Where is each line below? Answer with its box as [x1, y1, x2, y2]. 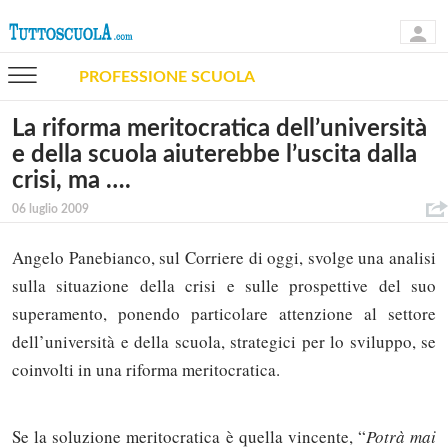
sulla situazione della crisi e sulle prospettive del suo [12, 274, 436, 298]
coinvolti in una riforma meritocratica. [12, 358, 280, 382]
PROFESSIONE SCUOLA [79, 68, 255, 85]
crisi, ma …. [12, 169, 131, 193]
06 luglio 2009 [12, 203, 89, 215]
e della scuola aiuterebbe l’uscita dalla [12, 143, 417, 167]
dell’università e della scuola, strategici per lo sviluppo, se [12, 330, 436, 354]
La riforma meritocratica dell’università [12, 117, 427, 141]
